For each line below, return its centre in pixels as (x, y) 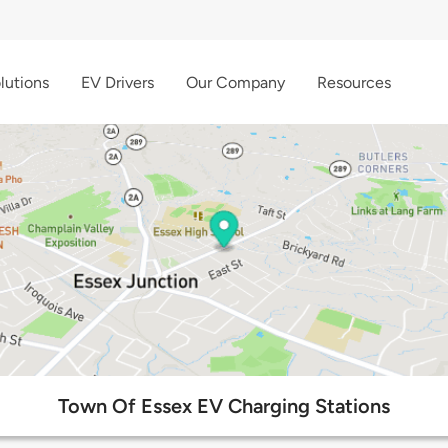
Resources (354, 82)
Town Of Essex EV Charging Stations (224, 406)
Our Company (235, 82)
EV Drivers (117, 82)
